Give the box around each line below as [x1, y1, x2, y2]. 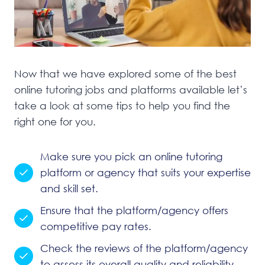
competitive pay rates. [40, 220, 151, 233]
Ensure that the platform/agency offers [40, 204, 228, 217]
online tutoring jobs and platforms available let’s [14, 83, 247, 96]
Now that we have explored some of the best [14, 67, 237, 80]
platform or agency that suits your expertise [40, 166, 251, 179]
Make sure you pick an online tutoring [40, 150, 222, 163]
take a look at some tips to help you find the [14, 99, 230, 112]
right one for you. [14, 115, 96, 128]
